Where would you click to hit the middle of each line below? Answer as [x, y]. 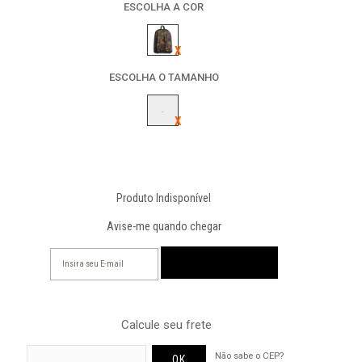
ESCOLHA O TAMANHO [164, 77]
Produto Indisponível [164, 198]
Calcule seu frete [166, 325]
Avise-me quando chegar [164, 226]
